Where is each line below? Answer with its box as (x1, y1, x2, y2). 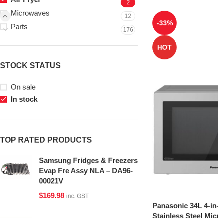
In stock (11, 95, 37, 103)
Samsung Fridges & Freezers (39, 156, 138, 164)
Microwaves (11, 9, 50, 17)
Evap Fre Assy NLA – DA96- (39, 166, 133, 175)
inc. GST (66, 193, 89, 200)
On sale (11, 83, 36, 91)
